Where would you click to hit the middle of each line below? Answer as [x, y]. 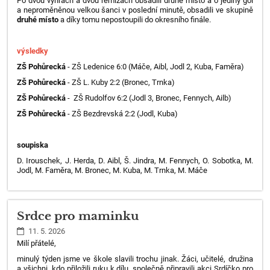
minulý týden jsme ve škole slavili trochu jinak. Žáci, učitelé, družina [135, 259]
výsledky [33, 51]
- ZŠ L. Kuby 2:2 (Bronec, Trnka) [121, 83]
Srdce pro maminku [78, 216]
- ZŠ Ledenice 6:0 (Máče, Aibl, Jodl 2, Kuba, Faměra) [155, 67]
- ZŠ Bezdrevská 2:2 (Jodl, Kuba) [122, 114]
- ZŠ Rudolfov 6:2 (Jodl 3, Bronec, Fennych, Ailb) [149, 98]
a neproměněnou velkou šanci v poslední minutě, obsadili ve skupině [135, 10]
